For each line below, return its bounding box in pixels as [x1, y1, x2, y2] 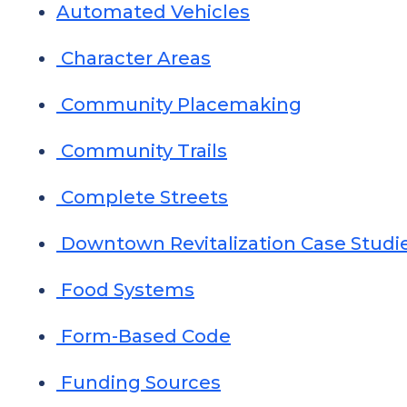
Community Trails [56, 140, 227, 162]
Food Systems [56, 279, 194, 301]
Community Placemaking [56, 94, 302, 115]
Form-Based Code [56, 325, 231, 347]
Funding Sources [56, 372, 221, 393]
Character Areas [56, 47, 211, 69]
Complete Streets [56, 186, 228, 208]
